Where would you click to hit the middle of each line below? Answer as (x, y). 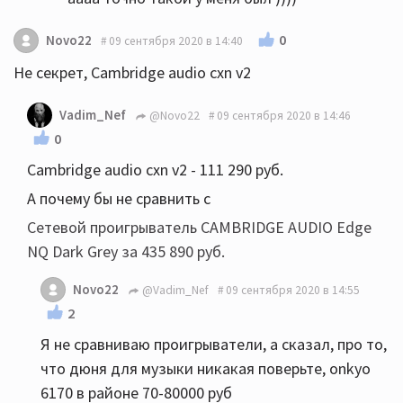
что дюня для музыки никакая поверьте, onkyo (206, 369)
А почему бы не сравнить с (119, 199)
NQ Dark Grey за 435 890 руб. (126, 252)
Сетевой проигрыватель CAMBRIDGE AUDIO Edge (199, 228)
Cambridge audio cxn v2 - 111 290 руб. (155, 170)
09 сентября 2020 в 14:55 (293, 290)
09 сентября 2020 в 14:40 (176, 40)
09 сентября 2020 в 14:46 (284, 115)
